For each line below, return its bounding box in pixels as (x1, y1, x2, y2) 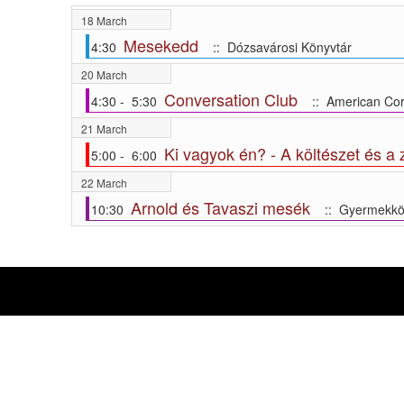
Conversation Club (163, 87, 298, 111)
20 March (80, 67, 127, 82)
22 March (80, 175, 127, 190)
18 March (80, 13, 127, 28)
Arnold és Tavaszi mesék (130, 196, 310, 219)
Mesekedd (123, 33, 198, 57)
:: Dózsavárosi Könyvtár (205, 38, 352, 56)
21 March (80, 121, 127, 136)
